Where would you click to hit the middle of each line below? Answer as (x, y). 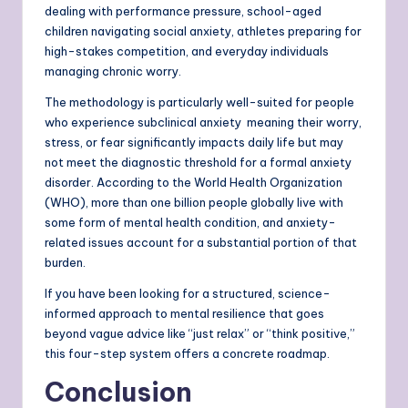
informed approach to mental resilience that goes (184, 314)
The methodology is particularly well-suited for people (199, 102)
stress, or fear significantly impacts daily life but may (194, 143)
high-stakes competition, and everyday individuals (187, 51)
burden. (65, 263)
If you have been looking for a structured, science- (188, 294)
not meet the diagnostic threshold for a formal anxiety (198, 163)
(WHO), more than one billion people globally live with (194, 203)
